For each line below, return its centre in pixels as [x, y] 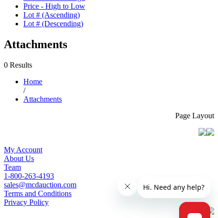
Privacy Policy [26, 202]
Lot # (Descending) [53, 23]
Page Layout [195, 115]
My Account [23, 149]
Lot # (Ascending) [52, 15]
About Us [19, 158]
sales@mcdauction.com [40, 184]
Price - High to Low [54, 6]
